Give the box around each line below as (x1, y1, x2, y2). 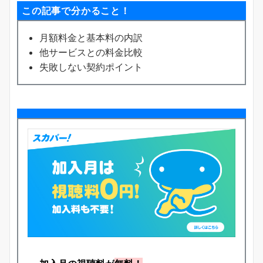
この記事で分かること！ (22, 4, 130, 16)
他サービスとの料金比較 (39, 46, 143, 58)
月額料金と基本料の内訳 (39, 31, 143, 43)
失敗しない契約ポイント (39, 60, 143, 73)
